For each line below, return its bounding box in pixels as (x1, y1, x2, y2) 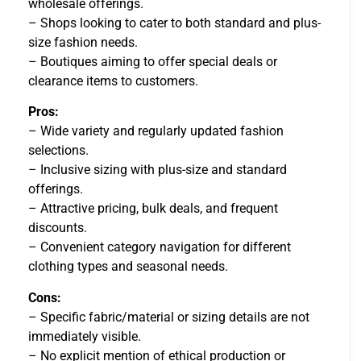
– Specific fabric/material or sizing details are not (28, 309, 309, 325)
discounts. (28, 220, 87, 236)
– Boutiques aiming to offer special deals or (28, 53, 277, 69)
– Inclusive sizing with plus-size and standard (28, 162, 287, 178)
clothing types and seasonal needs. (28, 259, 228, 275)
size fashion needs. (28, 34, 138, 50)
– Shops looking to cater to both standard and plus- (28, 15, 321, 31)
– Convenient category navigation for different (28, 239, 291, 255)
